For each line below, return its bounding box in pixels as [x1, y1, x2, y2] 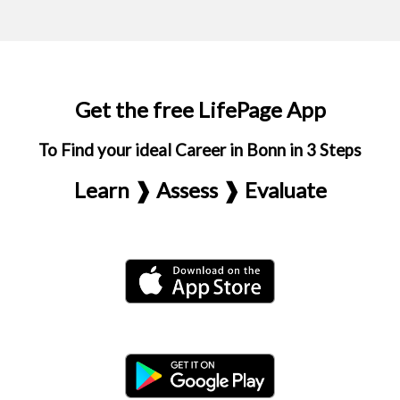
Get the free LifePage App [74, 96, 326, 122]
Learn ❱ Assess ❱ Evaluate [73, 177, 327, 203]
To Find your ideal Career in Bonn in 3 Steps [38, 140, 362, 160]
